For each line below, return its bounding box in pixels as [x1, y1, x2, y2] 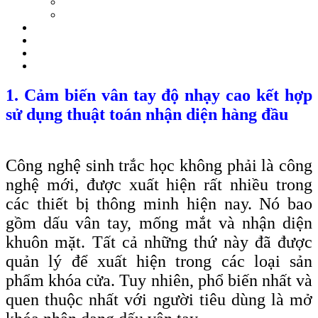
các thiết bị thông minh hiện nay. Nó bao [6, 194, 312, 214]
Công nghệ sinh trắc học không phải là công [6, 156, 312, 175]
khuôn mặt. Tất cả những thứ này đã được [6, 233, 312, 252]
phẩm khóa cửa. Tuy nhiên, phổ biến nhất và [6, 271, 312, 290]
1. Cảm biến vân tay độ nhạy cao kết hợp [6, 85, 312, 104]
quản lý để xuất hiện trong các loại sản [6, 252, 312, 271]
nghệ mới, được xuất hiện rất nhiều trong [6, 175, 312, 194]
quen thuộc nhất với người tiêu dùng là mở [6, 290, 312, 309]
